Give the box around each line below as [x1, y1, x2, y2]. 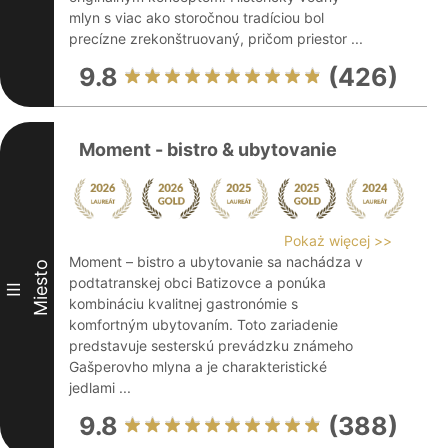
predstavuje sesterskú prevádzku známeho [69, 337, 353, 354]
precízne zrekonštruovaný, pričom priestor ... [69, 30, 363, 47]
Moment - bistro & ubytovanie [79, 139, 337, 160]
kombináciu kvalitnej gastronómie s [69, 295, 298, 312]
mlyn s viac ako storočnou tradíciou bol [69, 9, 324, 26]
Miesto [30, 259, 51, 316]
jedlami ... [69, 379, 131, 396]
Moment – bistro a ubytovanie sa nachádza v [69, 253, 363, 270]
